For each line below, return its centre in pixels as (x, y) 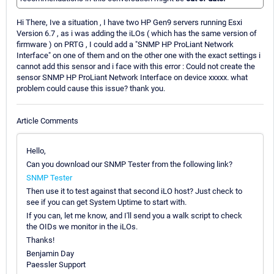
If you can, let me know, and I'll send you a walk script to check (134, 215)
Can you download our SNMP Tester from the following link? (129, 164)
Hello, (36, 150)
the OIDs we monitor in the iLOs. (82, 226)
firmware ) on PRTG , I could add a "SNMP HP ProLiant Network (125, 45)
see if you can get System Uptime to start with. (106, 202)
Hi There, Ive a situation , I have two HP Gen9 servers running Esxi (129, 23)
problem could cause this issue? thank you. (91, 89)
